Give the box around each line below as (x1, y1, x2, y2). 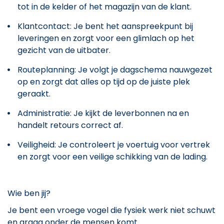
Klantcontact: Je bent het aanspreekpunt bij (17, 20, 193, 32)
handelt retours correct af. (17, 119, 123, 131)
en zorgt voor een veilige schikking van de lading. (17, 150, 207, 162)
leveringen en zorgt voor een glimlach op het (17, 32, 194, 44)
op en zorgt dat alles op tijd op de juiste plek (17, 75, 190, 87)
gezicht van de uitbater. (17, 44, 110, 56)
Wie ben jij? (7, 187, 50, 199)
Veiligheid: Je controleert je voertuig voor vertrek (17, 138, 210, 150)
